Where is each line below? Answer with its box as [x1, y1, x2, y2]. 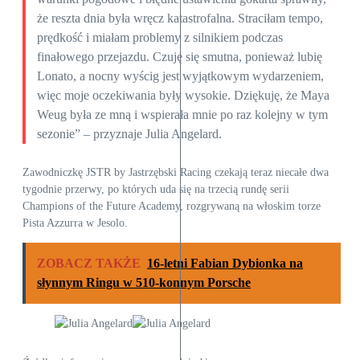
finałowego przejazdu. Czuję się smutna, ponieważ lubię [36, 50, 322, 64]
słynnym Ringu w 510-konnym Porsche [37, 275, 251, 289]
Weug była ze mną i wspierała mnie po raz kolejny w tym [36, 108, 328, 122]
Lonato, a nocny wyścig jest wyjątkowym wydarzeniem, [36, 69, 324, 84]
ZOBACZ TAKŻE [37, 256, 141, 270]
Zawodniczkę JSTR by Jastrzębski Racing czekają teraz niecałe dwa [22, 166, 329, 178]
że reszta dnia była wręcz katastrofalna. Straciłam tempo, [36, 11, 323, 26]
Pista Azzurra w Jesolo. [22, 216, 128, 229]
